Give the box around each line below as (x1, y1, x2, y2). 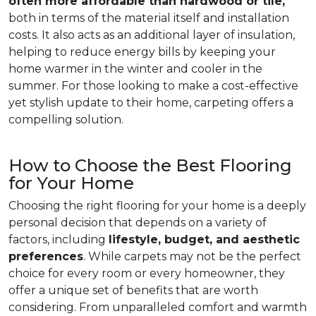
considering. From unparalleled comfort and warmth (8, 300, 307, 314)
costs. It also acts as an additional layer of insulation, (8, 28, 295, 42)
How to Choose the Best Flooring (8, 155, 292, 176)
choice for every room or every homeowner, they (8, 267, 285, 280)
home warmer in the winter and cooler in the (8, 62, 262, 75)
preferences (8, 250, 83, 263)
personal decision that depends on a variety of (8, 216, 267, 229)
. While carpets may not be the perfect (83, 250, 301, 263)
